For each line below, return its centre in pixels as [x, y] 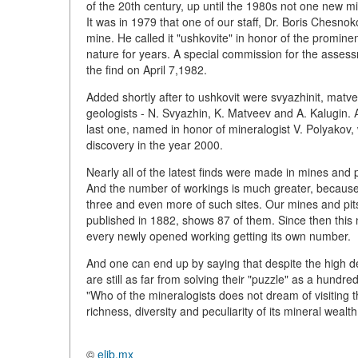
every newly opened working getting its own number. [219, 236]
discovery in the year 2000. [155, 145]
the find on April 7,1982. [147, 70]
